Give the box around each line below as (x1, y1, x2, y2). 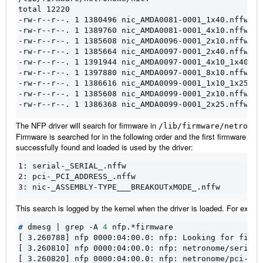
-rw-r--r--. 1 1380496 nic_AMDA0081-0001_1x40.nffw (18, 15, 248, 24)
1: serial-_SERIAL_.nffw (18, 161, 126, 170)
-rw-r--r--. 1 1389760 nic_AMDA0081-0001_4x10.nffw (18, 25, 248, 35)
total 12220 (18, 4, 70, 14)
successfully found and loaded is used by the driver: (16, 141, 193, 153)
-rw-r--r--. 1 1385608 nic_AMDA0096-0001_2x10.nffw (18, 36, 248, 45)
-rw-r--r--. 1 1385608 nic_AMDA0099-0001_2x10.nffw (18, 89, 248, 98)
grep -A (60, 222, 103, 231)
